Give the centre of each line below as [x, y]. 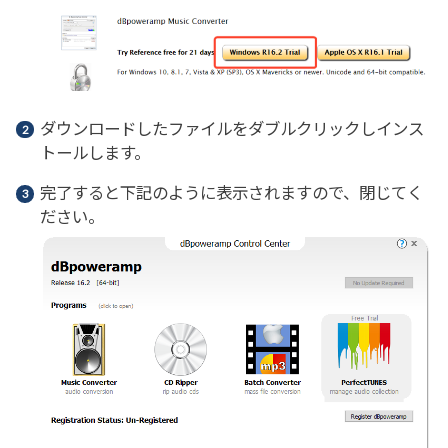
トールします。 [94, 153]
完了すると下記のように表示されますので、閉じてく [231, 194]
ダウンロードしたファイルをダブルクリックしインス [231, 129]
